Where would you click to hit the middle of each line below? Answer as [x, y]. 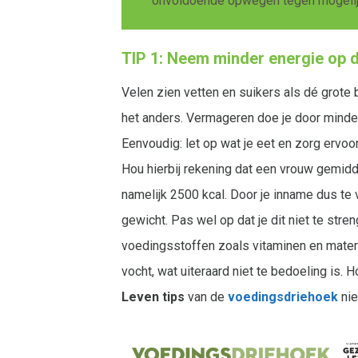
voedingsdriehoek [283, 297]
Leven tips [153, 297]
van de [206, 297]
